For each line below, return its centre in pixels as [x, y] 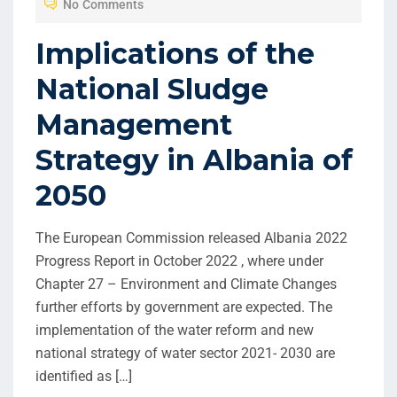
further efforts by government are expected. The [184, 307]
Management [134, 125]
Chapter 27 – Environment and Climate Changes [186, 284]
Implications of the [175, 54]
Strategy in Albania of [194, 160]
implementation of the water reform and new [175, 331]
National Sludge [152, 90]
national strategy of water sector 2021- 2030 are [185, 354]
